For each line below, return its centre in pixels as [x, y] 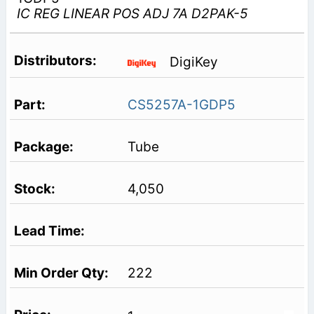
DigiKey [193, 62]
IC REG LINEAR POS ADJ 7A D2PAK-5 [132, 13]
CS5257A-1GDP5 [181, 104]
